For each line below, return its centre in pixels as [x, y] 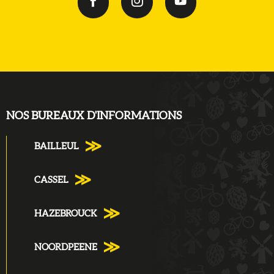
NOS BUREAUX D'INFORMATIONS [94, 117]
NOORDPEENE [66, 248]
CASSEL [51, 180]
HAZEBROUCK [66, 214]
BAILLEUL [57, 147]
